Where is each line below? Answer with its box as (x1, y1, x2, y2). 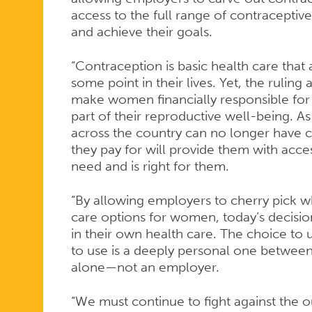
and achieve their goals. (70, 24, 212, 40)
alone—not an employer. (70, 258, 219, 275)
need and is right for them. (70, 158, 229, 175)
